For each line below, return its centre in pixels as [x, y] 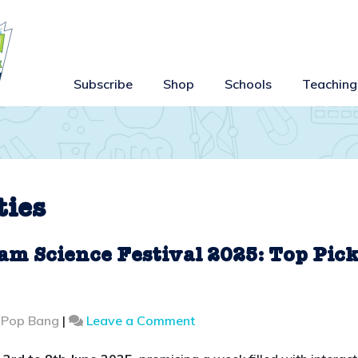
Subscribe [103, 84]
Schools [249, 84]
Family [214, 338]
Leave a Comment [141, 320]
